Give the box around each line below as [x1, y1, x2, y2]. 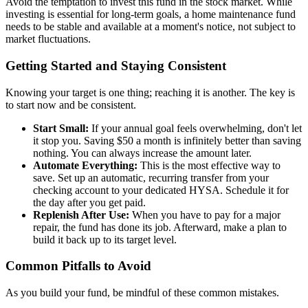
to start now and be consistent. [5, 98, 136, 111]
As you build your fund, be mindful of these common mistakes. [5, 287, 279, 299]
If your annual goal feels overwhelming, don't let [89, 122, 302, 134]
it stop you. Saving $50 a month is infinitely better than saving [33, 134, 301, 146]
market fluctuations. [5, 33, 91, 45]
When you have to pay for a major [129, 208, 280, 221]
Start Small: [33, 122, 89, 134]
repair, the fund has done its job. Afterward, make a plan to [33, 221, 287, 233]
